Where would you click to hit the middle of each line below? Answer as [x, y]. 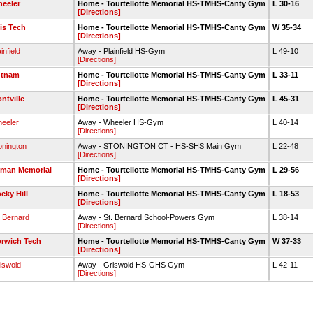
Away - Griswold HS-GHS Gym [131, 265]
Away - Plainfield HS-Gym [121, 51]
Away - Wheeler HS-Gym [121, 122]
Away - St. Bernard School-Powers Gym [146, 217]
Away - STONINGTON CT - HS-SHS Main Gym [159, 146]
